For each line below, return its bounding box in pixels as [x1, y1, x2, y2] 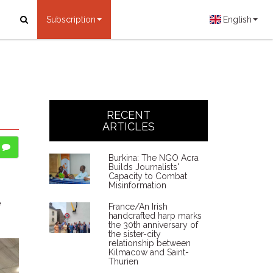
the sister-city [108, 229, 161, 239]
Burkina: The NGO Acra [108, 153, 199, 163]
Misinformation [108, 180, 166, 190]
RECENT [107, 108, 151, 121]
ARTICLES [102, 120, 155, 133]
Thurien [108, 257, 138, 266]
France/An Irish [108, 202, 168, 211]
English [223, 15, 252, 24]
